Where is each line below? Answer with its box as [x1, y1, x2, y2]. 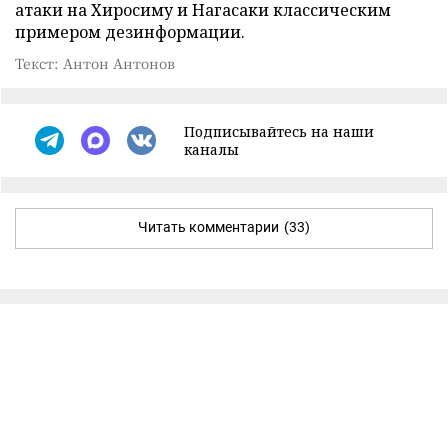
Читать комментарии [138, 218, 279, 235]
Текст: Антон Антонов [15, 52, 175, 73]
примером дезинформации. [15, 20, 245, 43]
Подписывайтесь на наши [184, 121, 374, 141]
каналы [184, 139, 239, 159]
